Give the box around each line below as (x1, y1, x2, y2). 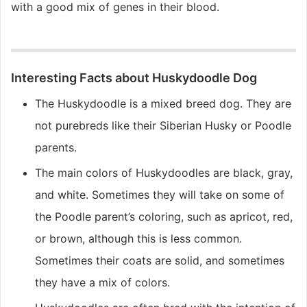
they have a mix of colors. (35, 275, 170, 290)
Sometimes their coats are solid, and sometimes (35, 254, 284, 268)
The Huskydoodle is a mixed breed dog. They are (35, 97, 291, 111)
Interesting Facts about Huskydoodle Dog (11, 71, 257, 86)
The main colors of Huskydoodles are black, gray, (35, 166, 293, 180)
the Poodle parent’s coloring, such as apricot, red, (35, 210, 293, 224)
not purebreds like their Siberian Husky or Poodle (35, 119, 291, 133)
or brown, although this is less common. (35, 232, 242, 246)
